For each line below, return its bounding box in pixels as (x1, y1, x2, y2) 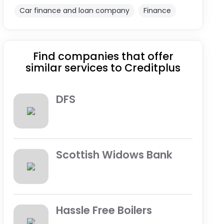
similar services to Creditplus (25, 60, 181, 75)
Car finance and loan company (19, 5, 130, 15)
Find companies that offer (32, 49, 173, 63)
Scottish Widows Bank (56, 147, 173, 162)
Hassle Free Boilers (56, 203, 152, 217)
